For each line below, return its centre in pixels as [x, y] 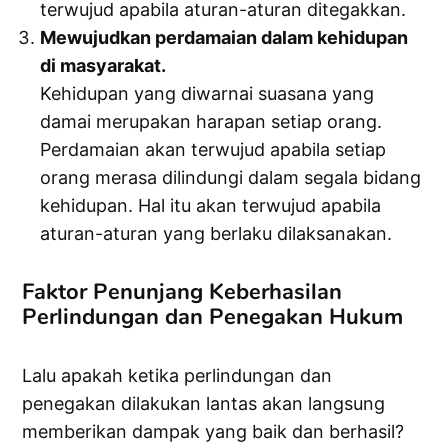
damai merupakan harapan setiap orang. [211, 122]
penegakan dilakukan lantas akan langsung [204, 404]
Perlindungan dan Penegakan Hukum [213, 317]
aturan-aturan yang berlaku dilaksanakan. [216, 234]
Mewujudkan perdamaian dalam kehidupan [224, 38]
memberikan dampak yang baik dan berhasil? [213, 432]
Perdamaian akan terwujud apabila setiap [213, 150]
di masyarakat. [103, 66]
